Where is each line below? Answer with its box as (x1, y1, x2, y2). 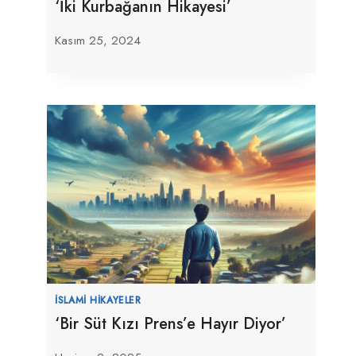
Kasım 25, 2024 (55, 31, 141, 49)
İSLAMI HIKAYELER (55, 292, 141, 307)
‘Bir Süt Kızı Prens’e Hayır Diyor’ (55, 311, 287, 335)
